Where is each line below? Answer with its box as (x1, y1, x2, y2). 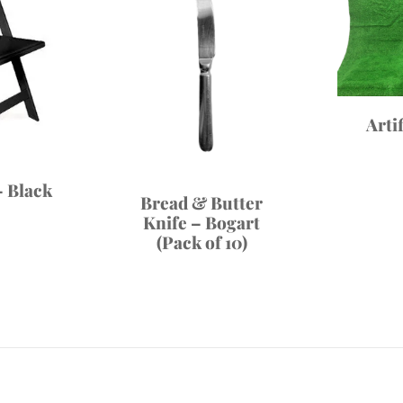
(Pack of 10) (156, 230, 247, 255)
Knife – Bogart (143, 210, 260, 235)
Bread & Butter (140, 191, 263, 215)
